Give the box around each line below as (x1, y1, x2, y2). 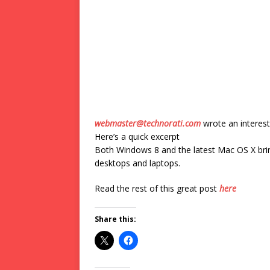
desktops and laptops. (95, 157, 180, 169)
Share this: (95, 214, 136, 224)
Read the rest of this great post (95, 183, 219, 194)
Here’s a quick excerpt (95, 131, 180, 142)
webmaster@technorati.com (95, 118, 201, 129)
